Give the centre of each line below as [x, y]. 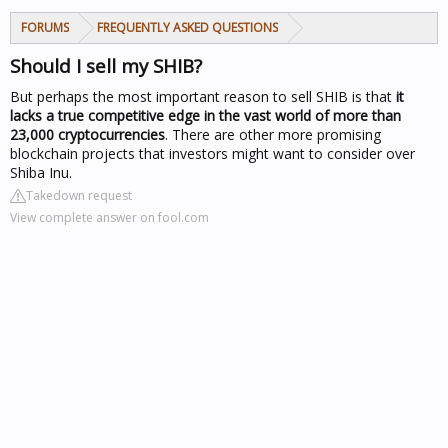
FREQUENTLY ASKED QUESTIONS [187, 27]
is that [372, 96]
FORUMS [45, 27]
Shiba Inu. [41, 172]
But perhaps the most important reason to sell [163, 96]
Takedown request [79, 195]
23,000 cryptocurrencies [87, 134]
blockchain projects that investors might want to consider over [212, 153]
